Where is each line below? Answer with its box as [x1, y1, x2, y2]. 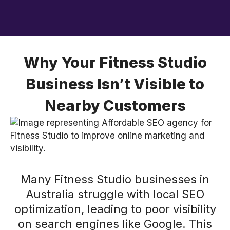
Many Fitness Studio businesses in [21, 172, 209, 186]
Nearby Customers [44, 97, 186, 114]
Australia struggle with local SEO [26, 187, 204, 201]
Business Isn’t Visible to [26, 75, 204, 93]
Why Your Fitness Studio [23, 53, 207, 71]
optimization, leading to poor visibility [14, 202, 216, 216]
